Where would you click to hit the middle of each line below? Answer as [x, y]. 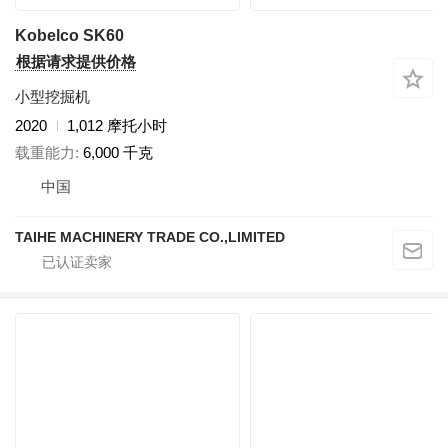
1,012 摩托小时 [117, 126]
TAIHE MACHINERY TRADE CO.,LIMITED [150, 236]
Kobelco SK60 [69, 36]
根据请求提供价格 [76, 62]
